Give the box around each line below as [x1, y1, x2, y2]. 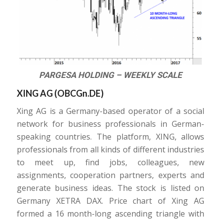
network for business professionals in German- [16, 118, 205, 130]
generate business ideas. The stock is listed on [16, 183, 205, 194]
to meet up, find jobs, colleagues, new [16, 157, 205, 168]
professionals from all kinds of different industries [16, 144, 205, 155]
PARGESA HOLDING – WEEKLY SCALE [38, 70, 182, 80]
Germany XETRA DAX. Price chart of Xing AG [16, 195, 205, 207]
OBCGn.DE [57, 87, 101, 99]
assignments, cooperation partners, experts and [16, 170, 205, 181]
